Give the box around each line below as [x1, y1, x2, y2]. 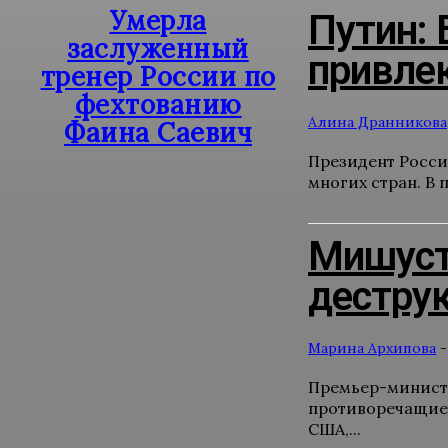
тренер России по [40, 60, 276, 93]
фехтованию [74, 88, 242, 121]
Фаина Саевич [64, 116, 252, 149]
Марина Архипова [308, 339, 436, 357]
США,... [308, 419, 361, 439]
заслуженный [67, 32, 249, 65]
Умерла [109, 4, 207, 37]
